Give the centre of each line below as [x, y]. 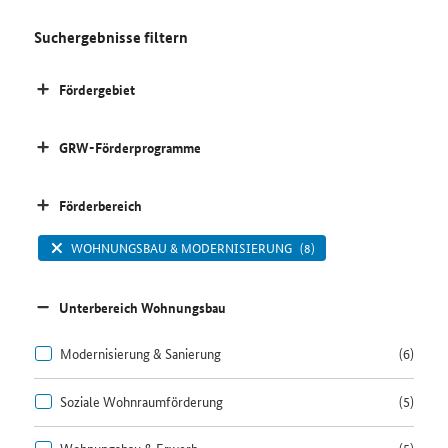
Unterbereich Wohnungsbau [142, 307]
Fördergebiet [96, 89]
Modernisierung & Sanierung [140, 353]
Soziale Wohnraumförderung [141, 400]
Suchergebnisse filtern [110, 37]
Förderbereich [100, 205]
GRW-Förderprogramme [129, 147]
